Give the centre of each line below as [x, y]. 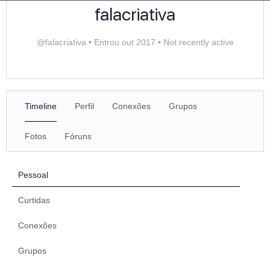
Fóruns [78, 136]
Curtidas [34, 200]
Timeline [41, 106]
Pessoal [33, 174]
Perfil [84, 106]
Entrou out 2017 [124, 42]
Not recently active [197, 42]
